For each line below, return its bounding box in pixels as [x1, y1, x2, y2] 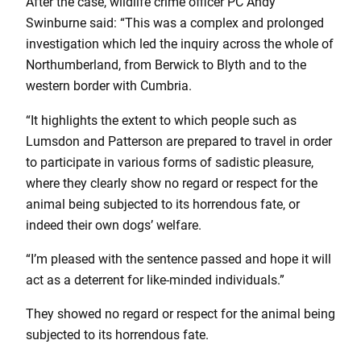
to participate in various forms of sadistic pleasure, [26, 154, 313, 170]
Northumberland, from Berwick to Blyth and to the [26, 57, 306, 73]
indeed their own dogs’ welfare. [26, 217, 201, 233]
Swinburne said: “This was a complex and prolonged [26, 15, 324, 31]
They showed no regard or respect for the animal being [26, 306, 335, 322]
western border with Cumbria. [26, 78, 192, 94]
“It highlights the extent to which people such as [26, 112, 297, 128]
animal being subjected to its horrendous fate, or [26, 196, 300, 212]
